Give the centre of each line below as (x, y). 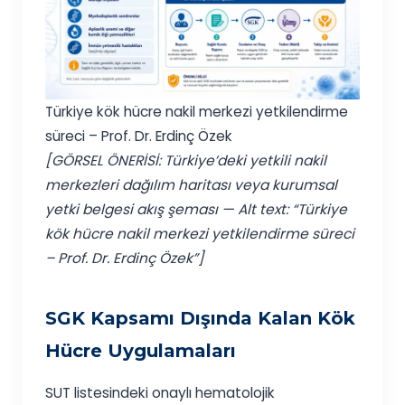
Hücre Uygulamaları (141, 351)
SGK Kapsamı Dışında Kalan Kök (201, 319)
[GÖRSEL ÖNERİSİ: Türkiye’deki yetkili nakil (186, 161)
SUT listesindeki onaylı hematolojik (160, 393)
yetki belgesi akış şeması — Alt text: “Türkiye (197, 210)
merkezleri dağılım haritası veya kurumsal (192, 185)
